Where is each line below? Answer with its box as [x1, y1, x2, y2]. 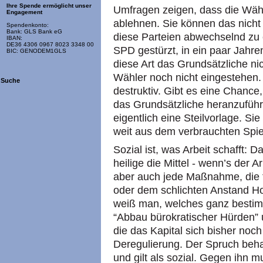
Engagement [6, 9, 42, 16]
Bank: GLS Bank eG [6, 28, 62, 35]
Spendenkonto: [6, 22, 49, 29]
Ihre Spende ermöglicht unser [6, 2, 92, 9]
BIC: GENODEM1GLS [6, 48, 66, 55]
